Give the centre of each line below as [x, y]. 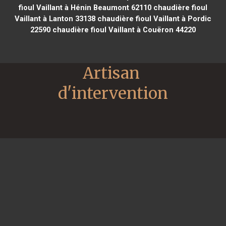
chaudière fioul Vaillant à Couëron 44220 [123, 30]
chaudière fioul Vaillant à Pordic [153, 18]
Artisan [111, 73]
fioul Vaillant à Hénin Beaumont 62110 [85, 7]
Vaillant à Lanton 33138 [55, 18]
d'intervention [113, 93]
